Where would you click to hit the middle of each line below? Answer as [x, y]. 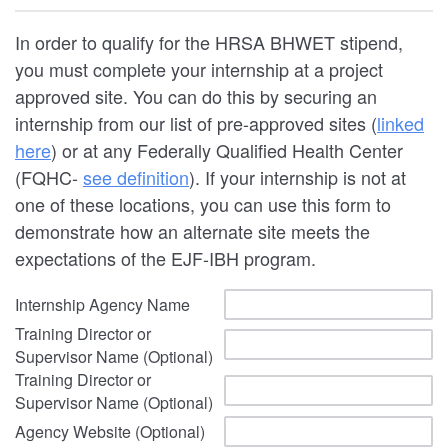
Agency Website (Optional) [110, 431]
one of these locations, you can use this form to [203, 204]
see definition [136, 177]
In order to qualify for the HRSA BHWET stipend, [209, 42]
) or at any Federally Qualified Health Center [227, 150]
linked [400, 123]
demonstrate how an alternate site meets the [192, 231]
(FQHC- [49, 177]
